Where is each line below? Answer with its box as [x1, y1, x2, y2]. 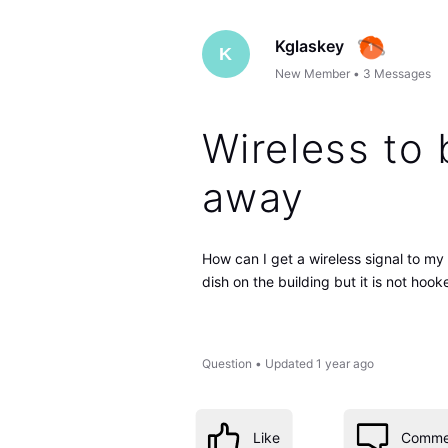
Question [201, 356, 252, 372]
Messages [374, 65, 432, 81]
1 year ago [315, 356, 374, 372]
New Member [275, 65, 351, 81]
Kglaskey [275, 35, 345, 56]
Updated [264, 356, 313, 372]
